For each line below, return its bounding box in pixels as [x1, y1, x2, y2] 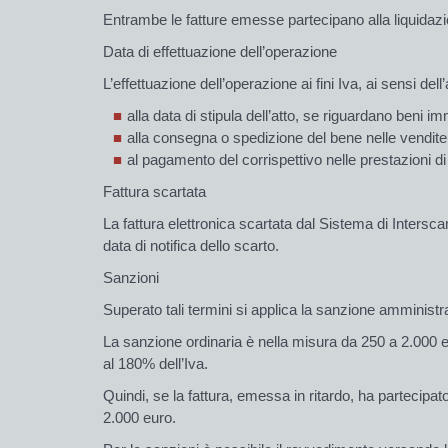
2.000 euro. [103, 408, 176, 426]
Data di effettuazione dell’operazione [103, 42, 337, 60]
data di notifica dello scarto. [103, 236, 279, 254]
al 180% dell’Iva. [103, 354, 208, 372]
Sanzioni [103, 268, 159, 286]
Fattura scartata [103, 182, 206, 200]
